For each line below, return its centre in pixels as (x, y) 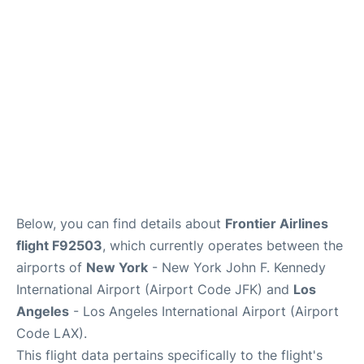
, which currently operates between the (223, 245)
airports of (51, 267)
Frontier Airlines (277, 223)
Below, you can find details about (121, 223)
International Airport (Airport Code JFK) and (155, 289)
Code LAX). (52, 333)
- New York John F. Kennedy (237, 267)
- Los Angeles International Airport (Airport (204, 311)
